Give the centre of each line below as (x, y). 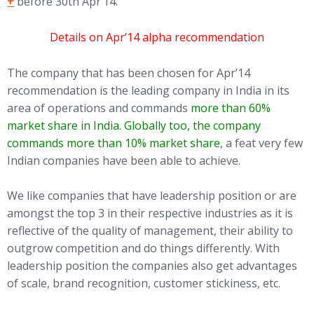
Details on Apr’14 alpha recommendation (157, 37)
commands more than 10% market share (114, 143)
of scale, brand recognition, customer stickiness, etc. (144, 284)
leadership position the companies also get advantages (152, 266)
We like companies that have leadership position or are (152, 196)
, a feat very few (261, 143)
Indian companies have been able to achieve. (124, 160)
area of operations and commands (99, 108)
